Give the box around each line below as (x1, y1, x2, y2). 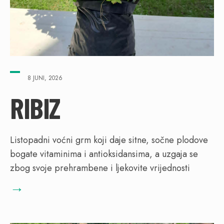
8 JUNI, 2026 (27, 73, 62, 82)
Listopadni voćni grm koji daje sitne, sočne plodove (10, 133, 208, 146)
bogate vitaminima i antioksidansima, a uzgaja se (10, 147, 198, 160)
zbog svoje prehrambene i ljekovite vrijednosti (10, 161, 190, 174)
